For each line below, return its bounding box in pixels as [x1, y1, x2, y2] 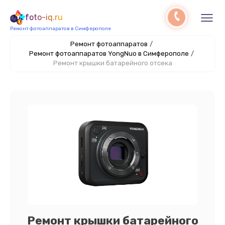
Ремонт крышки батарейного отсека [53, 59, 172, 67]
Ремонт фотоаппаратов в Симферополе [10, 26, 111, 32]
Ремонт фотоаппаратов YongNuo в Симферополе [29, 50, 189, 57]
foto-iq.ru [25, 13, 63, 22]
